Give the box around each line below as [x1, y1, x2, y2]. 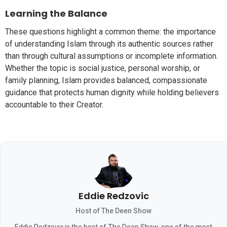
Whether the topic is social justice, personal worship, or [5, 63, 200, 73]
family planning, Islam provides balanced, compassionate [5, 75, 207, 86]
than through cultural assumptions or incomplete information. [5, 51, 218, 61]
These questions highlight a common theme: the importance [5, 27, 216, 37]
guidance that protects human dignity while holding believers [5, 88, 219, 98]
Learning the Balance [5, 7, 107, 20]
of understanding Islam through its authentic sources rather [5, 39, 213, 49]
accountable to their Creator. [5, 100, 103, 110]
